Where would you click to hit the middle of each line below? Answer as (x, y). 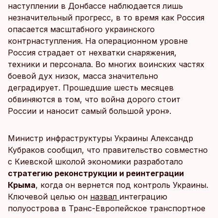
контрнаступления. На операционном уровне (98, 41)
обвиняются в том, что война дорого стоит (94, 99)
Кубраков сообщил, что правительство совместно (108, 150)
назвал (105, 197)
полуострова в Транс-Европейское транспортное (107, 208)
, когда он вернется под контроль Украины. (122, 185)
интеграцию (143, 197)
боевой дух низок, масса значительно (83, 76)
